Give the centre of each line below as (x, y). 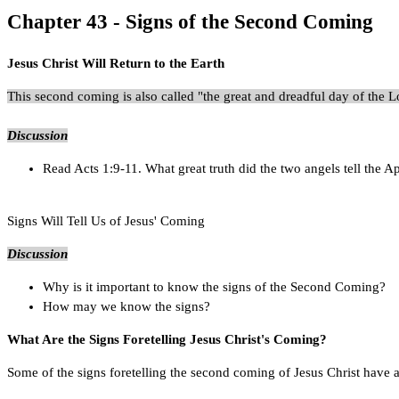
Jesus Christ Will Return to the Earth (116, 63)
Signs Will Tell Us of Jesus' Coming (106, 220)
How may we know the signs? (126, 306)
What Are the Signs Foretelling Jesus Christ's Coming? (167, 339)
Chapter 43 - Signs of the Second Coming (190, 22)
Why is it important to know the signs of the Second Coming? (214, 286)
